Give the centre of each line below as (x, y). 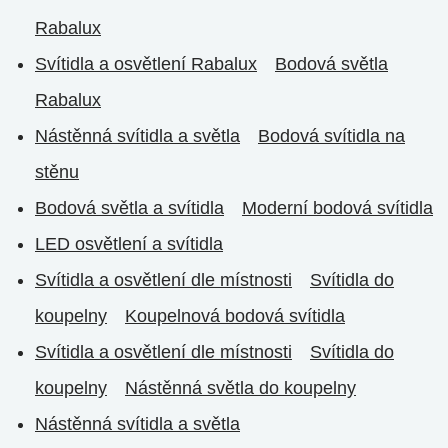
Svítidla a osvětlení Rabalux (146, 64)
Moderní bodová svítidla (337, 208)
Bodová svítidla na (331, 136)
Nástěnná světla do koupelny (240, 388)
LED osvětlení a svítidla (129, 244)
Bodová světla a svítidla (129, 208)
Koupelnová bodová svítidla (235, 316)
